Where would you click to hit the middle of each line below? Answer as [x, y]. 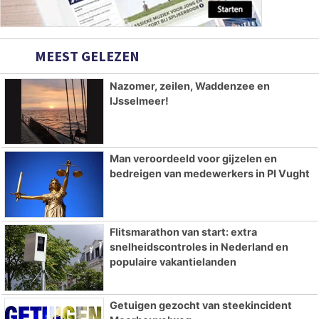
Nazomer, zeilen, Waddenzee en [189, 85]
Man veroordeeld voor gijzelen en [193, 159]
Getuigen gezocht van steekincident [200, 305]
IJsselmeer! [139, 100]
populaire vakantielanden [173, 262]
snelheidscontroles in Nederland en [199, 247]
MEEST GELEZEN [86, 56]
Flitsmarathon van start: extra [183, 232]
